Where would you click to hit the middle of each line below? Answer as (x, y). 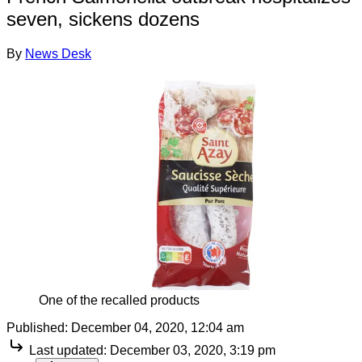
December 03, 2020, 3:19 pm (193, 351)
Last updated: (68, 351)
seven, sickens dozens (103, 19)
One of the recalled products (119, 301)
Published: (37, 328)
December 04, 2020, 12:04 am (158, 328)
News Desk (58, 53)
